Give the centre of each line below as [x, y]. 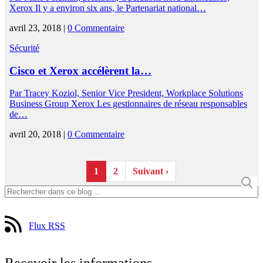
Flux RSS [47, 226]
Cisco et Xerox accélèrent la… [80, 70]
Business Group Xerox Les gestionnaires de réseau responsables [128, 104]
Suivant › [151, 171]
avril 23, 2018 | [38, 28]
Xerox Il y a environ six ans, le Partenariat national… [108, 8]
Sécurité [24, 48]
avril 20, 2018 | [38, 134]
